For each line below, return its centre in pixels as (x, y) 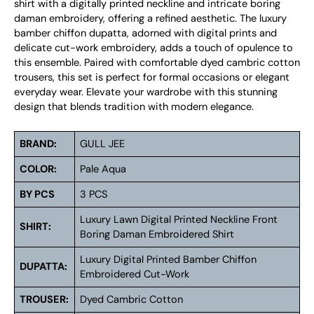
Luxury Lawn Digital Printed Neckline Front (179, 219)
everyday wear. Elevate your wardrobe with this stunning (146, 93)
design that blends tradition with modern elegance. (134, 107)
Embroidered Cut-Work (135, 274)
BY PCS (37, 194)
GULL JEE (103, 144)
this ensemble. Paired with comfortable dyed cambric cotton (157, 63)
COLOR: (39, 169)
